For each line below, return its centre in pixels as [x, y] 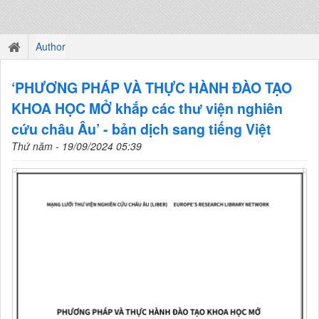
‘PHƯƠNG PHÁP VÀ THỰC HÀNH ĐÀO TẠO [152, 88]
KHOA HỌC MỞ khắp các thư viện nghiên [147, 108]
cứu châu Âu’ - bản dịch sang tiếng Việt [141, 129]
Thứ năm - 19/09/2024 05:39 [77, 146]
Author [51, 46]
